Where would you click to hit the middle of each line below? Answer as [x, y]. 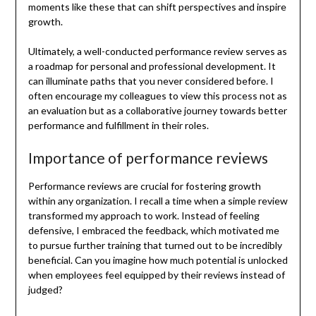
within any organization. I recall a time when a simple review [158, 200]
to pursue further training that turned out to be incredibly [155, 245]
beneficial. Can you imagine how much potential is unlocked [158, 260]
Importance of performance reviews [148, 157]
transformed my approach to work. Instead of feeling [144, 215]
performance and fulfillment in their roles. [118, 125]
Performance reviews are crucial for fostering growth [144, 186]
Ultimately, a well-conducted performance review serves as [157, 51]
